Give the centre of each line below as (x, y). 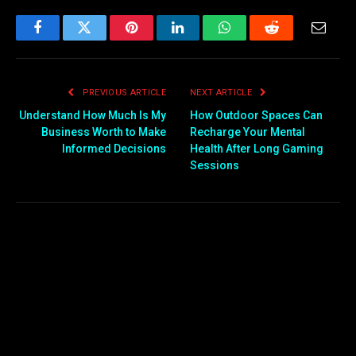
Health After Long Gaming (257, 149)
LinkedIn (203, 39)
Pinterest (155, 39)
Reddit (290, 39)
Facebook (64, 39)
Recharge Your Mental (248, 132)
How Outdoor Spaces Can (256, 116)
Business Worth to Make (104, 132)
